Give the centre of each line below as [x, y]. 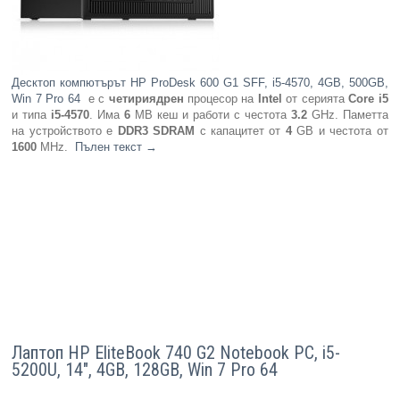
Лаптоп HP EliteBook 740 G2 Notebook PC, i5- [176, 353]
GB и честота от [340, 131]
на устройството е [65, 131]
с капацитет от [240, 131]
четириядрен [146, 99]
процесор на [221, 99]
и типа [32, 115]
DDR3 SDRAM [156, 131]
